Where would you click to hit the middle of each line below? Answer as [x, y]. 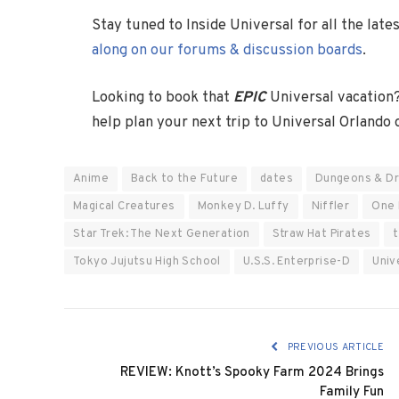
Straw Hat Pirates [322, 235]
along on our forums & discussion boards [227, 50]
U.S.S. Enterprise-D [297, 262]
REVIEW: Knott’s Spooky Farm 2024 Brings [252, 373]
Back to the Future [184, 179]
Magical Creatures [124, 207]
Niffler [330, 207]
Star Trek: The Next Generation [162, 235]
